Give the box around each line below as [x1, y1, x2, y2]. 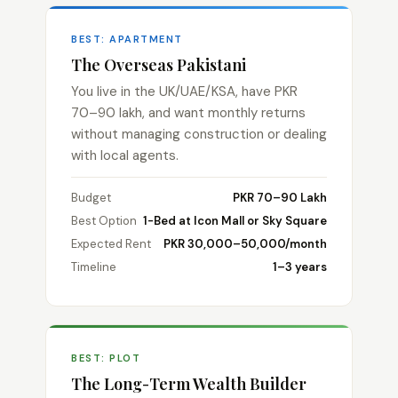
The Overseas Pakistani [71, 54, 246, 76]
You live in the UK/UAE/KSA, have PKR [71, 83, 298, 100]
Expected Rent [71, 236, 151, 251]
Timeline [71, 259, 116, 275]
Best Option [71, 213, 137, 228]
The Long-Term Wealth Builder [71, 373, 306, 394]
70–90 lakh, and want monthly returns [71, 104, 306, 122]
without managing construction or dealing [71, 125, 327, 143]
